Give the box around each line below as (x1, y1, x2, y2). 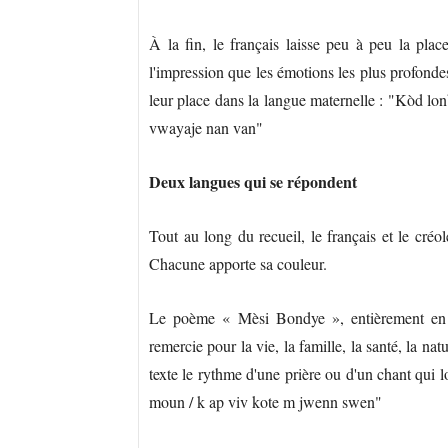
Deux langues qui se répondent (149, 170, 357, 193)
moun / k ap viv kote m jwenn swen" (149, 391, 382, 412)
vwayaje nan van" (149, 117, 263, 138)
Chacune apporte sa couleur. (149, 253, 327, 274)
